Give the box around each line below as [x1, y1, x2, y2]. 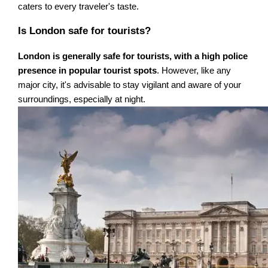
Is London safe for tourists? [18, 25, 151, 37]
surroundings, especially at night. [18, 94, 146, 104]
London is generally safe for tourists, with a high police [18, 51, 248, 61]
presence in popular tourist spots [18, 65, 157, 75]
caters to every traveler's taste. [18, 2, 139, 12]
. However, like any [157, 65, 232, 75]
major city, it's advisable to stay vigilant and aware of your [18, 80, 242, 90]
